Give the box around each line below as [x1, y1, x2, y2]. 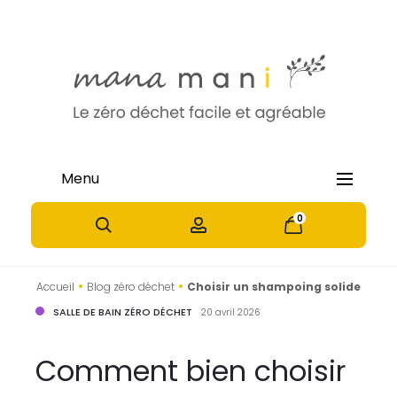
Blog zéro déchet [87, 279, 175, 294]
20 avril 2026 [200, 306, 260, 319]
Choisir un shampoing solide [187, 279, 361, 294]
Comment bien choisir [35, 351, 346, 391]
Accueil [36, 279, 74, 294]
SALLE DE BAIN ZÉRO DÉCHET [52, 305, 192, 319]
